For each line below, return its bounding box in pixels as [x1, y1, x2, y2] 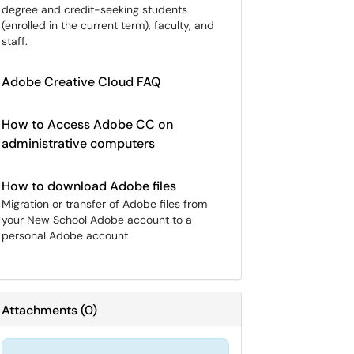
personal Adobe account [2, 228, 128, 243]
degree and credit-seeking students [2, 2, 187, 17]
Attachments [2, 302, 77, 318]
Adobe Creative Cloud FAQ [2, 73, 160, 90]
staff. [2, 34, 28, 48]
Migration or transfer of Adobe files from [2, 197, 207, 211]
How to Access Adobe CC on [2, 116, 173, 133]
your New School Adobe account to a [2, 213, 192, 227]
